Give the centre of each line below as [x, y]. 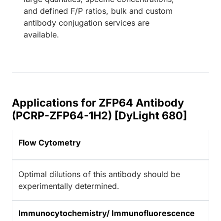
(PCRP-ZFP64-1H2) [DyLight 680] [99, 116]
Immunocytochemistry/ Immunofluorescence [107, 213]
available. [41, 35]
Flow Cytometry [50, 143]
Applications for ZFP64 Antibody [98, 103]
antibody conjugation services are [87, 23]
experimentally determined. [69, 186]
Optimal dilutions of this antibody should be [99, 174]
